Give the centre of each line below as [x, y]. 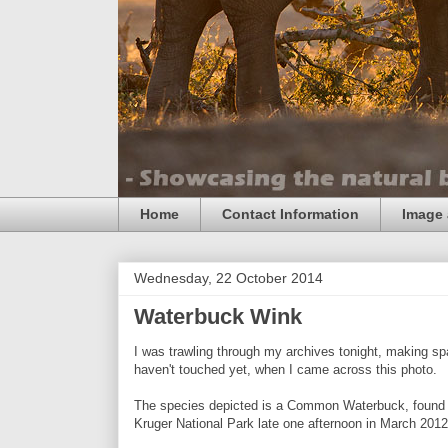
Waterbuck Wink [218, 316]
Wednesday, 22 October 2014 [228, 277]
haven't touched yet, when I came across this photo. [285, 369]
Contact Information [290, 214]
